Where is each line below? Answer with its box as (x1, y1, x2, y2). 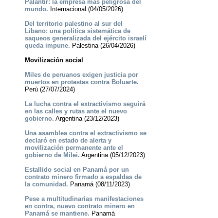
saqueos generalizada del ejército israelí (24, 35, 146, 42)
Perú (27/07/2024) (24, 86, 75, 93)
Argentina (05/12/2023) (79, 151, 145, 159)
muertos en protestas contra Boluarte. (24, 78, 139, 86)
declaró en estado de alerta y (24, 137, 111, 145)
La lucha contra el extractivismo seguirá (24, 100, 145, 108)
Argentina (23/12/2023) (54, 115, 119, 123)
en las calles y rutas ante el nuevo (24, 108, 127, 115)
